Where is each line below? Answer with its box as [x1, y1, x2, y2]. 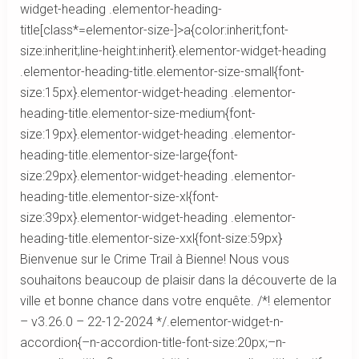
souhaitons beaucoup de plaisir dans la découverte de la [19, 272, 337, 288]
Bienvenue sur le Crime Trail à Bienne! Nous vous [19, 252, 289, 268]
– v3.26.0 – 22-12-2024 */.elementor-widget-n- [19, 314, 284, 330]
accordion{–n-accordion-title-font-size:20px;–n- [19, 335, 286, 351]
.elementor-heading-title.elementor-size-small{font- [19, 64, 305, 80]
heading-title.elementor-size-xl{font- [19, 189, 219, 205]
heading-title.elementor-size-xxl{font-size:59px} [19, 231, 282, 247]
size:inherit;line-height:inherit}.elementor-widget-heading [19, 43, 326, 59]
